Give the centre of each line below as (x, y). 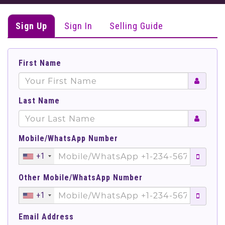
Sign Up (31, 26)
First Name (40, 63)
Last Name (39, 101)
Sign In (78, 26)
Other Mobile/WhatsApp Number (81, 178)
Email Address (46, 217)
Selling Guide (136, 26)
